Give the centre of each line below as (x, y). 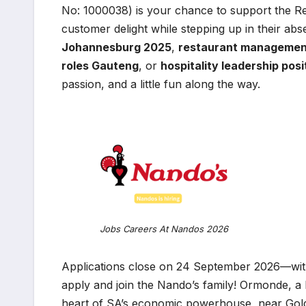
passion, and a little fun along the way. (161, 84)
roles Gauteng (100, 66)
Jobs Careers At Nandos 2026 (164, 229)
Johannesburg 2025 (116, 47)
